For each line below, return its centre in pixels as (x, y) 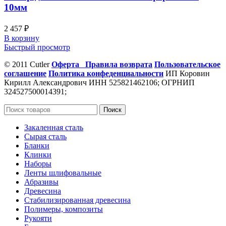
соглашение (25, 74)
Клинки (38, 155)
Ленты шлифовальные (63, 173)
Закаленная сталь (54, 128)
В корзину (22, 38)
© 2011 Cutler (28, 65)
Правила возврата (119, 65)
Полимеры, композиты (64, 209)
